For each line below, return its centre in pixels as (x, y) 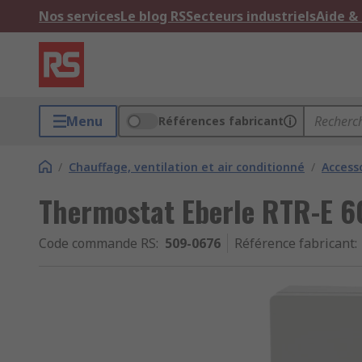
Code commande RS (97, 243)
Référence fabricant (295, 243)
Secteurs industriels (251, 16)
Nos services (80, 16)
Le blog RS (153, 16)
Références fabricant (221, 121)
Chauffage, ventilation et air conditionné (187, 167)
